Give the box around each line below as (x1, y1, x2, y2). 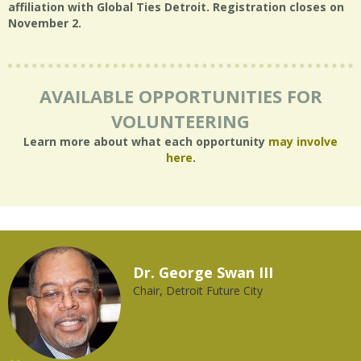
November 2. (8, 15, 85, 31)
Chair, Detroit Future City (131, 283, 261, 298)
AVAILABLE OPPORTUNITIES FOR (39, 84, 322, 108)
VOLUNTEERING (111, 109, 250, 133)
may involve (268, 134, 338, 149)
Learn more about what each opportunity (23, 134, 268, 149)
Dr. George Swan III (131, 263, 272, 282)
